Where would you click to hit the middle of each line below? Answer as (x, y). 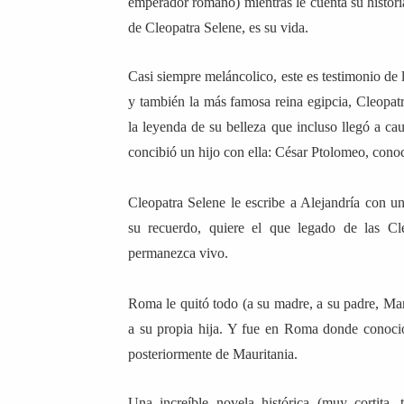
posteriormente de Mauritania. (215, 354)
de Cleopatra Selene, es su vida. (218, 28)
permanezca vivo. (178, 253)
